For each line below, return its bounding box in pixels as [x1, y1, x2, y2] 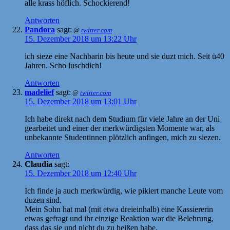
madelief [25, 87, 54, 97]
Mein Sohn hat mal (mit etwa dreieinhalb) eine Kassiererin [25, 204, 213, 214]
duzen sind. [25, 195, 62, 204]
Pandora [25, 25, 55, 34]
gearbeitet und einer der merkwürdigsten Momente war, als [25, 123, 215, 132]
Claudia [25, 159, 52, 168]
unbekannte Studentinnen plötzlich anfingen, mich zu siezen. [25, 132, 221, 142]
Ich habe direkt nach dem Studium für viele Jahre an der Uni [25, 114, 220, 123]
